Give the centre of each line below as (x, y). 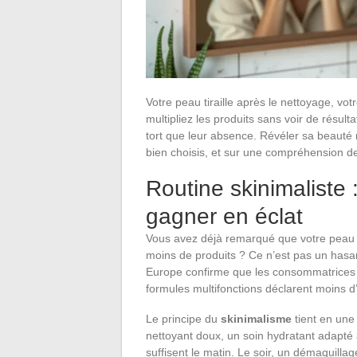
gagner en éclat (224, 216)
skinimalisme (256, 318)
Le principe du (183, 318)
